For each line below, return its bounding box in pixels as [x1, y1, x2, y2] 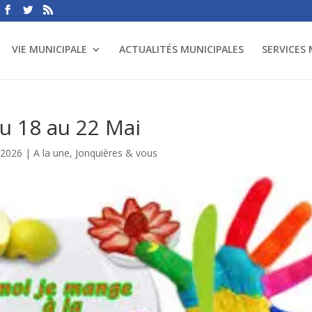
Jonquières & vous [75, 146, 158, 159]
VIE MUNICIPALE [12, 42, 87, 56]
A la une [33, 146, 70, 159]
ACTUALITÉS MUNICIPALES [119, 42, 244, 56]
